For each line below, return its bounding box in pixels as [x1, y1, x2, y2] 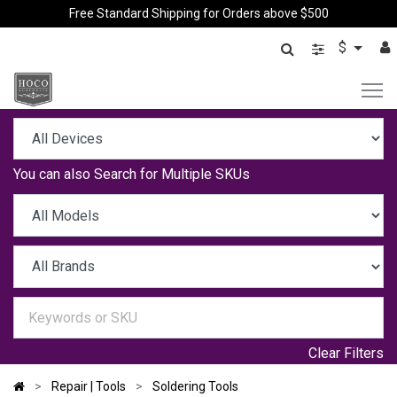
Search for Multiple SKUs [94, 166, 250, 183]
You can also [13, 166, 94, 183]
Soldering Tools [152, 379, 238, 394]
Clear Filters [308, 345, 384, 362]
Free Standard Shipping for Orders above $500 [68, 5, 329, 20]
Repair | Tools [51, 379, 126, 394]
